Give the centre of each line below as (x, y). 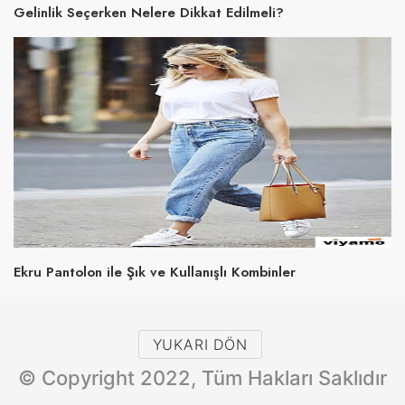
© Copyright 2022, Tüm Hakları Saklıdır (202, 378)
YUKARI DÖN (200, 345)
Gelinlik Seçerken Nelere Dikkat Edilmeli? (149, 12)
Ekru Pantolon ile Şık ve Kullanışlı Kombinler (155, 273)
